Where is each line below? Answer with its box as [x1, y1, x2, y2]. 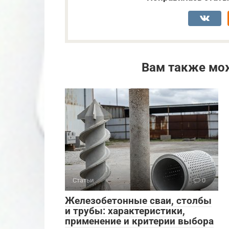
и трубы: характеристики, [65, 205, 185, 217]
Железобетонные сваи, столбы [65, 195, 212, 207]
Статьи [73, 176, 94, 185]
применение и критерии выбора [65, 215, 214, 227]
